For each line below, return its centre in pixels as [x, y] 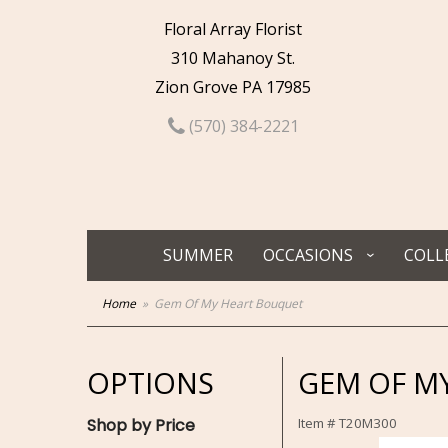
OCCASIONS [308, 255]
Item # [318, 423]
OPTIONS [150, 382]
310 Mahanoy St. [233, 58]
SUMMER [198, 255]
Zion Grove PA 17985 [233, 87]
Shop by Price [141, 425]
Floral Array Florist [233, 29]
